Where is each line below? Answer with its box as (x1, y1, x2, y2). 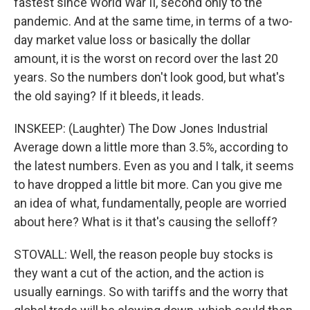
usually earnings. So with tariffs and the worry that (14, 284, 288, 299)
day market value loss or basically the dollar (14, 33, 250, 47)
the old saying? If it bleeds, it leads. (14, 89, 204, 103)
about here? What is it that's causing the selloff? (14, 215, 277, 229)
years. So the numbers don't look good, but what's (14, 70, 285, 84)
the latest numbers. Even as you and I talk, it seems (14, 158, 294, 173)
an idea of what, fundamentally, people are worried (14, 196, 286, 210)
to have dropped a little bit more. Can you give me (14, 177, 282, 192)
